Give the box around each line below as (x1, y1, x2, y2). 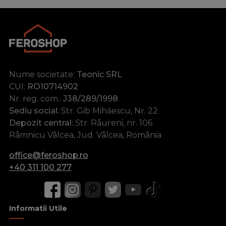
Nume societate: (9, 70, 77, 80)
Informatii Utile (9, 204, 67, 213)
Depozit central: (9, 118, 73, 128)
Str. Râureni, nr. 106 (73, 118, 152, 128)
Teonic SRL (77, 70, 122, 80)
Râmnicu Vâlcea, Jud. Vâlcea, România (9, 130, 161, 140)
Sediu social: (9, 106, 59, 116)
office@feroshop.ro (9, 150, 88, 160)
